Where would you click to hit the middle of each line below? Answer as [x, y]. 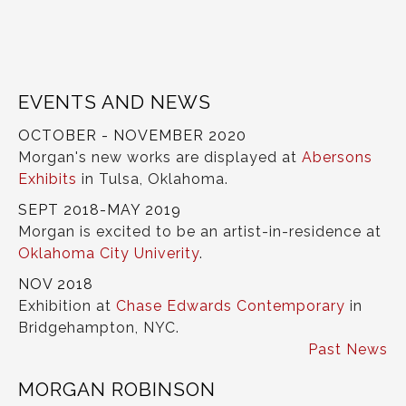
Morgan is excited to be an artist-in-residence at [200, 232]
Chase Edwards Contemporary [231, 306]
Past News [348, 349]
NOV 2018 [56, 284]
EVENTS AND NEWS [115, 102]
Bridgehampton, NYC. [99, 328]
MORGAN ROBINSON [117, 389]
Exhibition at [67, 306]
